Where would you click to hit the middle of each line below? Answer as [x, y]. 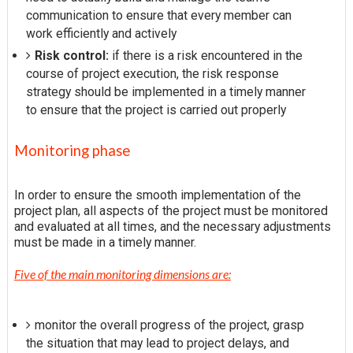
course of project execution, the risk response [152, 74]
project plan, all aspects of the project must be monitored [171, 211]
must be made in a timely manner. [105, 243]
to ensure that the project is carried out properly [156, 110]
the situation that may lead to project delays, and [157, 344]
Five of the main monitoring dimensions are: [122, 274]
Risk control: [71, 56]
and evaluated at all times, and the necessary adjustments [172, 227]
